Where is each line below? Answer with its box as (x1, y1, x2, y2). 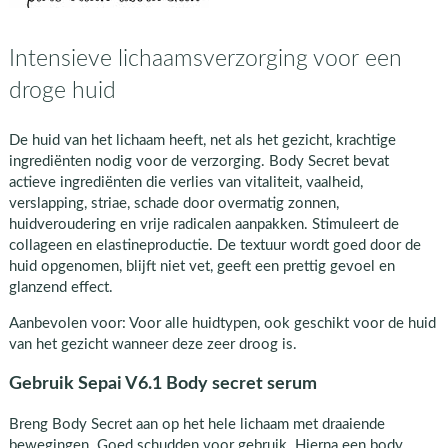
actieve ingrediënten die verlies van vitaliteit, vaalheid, (8, 174, 363, 190)
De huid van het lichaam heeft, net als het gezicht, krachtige (8, 132, 396, 148)
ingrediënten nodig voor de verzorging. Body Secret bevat (8, 153, 389, 169)
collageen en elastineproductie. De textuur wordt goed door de (8, 237, 421, 253)
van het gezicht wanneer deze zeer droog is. (8, 336, 297, 352)
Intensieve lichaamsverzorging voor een (8, 46, 402, 70)
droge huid (8, 78, 116, 102)
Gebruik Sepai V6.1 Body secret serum (8, 375, 317, 393)
